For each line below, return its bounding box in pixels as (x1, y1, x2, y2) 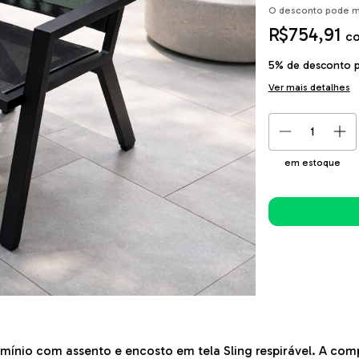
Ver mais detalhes (268, 82, 350, 93)
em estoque (284, 157, 341, 168)
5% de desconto (268, 58, 351, 72)
